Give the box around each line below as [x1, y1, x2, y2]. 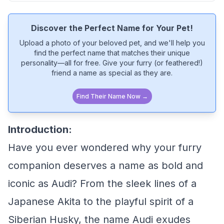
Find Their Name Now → [76, 92, 148, 100]
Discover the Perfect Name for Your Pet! [31, 23, 193, 33]
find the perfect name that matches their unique [34, 48, 190, 57]
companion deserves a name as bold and [8, 159, 203, 171]
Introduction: [8, 123, 72, 135]
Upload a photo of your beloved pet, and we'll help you [19, 38, 205, 47]
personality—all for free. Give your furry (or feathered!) [21, 58, 203, 67]
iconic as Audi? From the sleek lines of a [8, 177, 196, 189]
